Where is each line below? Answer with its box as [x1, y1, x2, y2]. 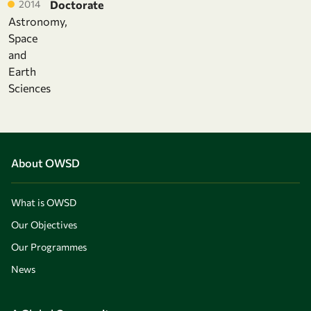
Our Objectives [11, 219, 77, 231]
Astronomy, [8, 15, 67, 28]
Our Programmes [11, 241, 87, 253]
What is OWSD [11, 196, 76, 209]
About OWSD [11, 156, 80, 170]
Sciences [8, 81, 51, 95]
